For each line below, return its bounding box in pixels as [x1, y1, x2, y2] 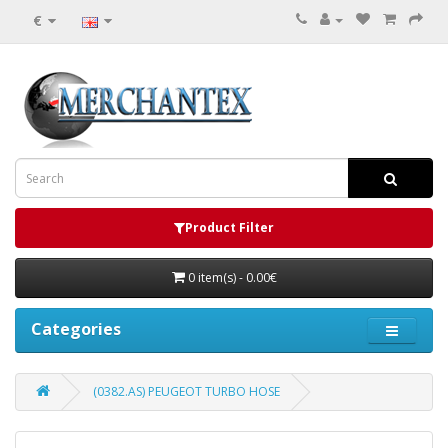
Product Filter [185, 219, 274, 236]
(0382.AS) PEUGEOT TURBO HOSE [93, 383, 280, 400]
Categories [31, 318, 121, 340]
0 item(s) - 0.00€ [187, 269, 277, 286]
